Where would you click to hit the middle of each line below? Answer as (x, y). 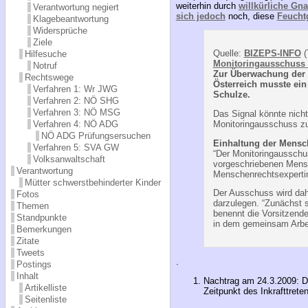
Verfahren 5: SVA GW (76, 147)
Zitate (27, 241)
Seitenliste (45, 299)
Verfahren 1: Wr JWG (75, 89)
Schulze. (231, 94)
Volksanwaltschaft (69, 159)
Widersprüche (60, 30)
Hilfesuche (45, 54)
